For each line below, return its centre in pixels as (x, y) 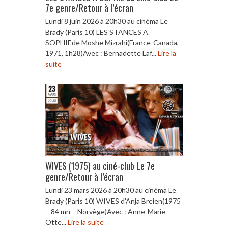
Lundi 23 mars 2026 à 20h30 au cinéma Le (111, 190)
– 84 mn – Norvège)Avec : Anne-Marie (105, 211)
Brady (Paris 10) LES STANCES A (97, 32)
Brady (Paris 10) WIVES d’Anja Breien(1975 (113, 201)
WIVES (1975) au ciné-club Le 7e (100, 166)
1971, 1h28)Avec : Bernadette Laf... (102, 53)
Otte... (56, 222)
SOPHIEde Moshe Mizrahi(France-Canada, (112, 42)
